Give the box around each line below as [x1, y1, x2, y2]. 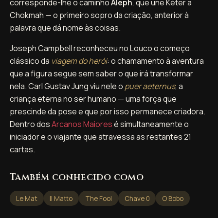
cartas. [10, 144, 35, 155]
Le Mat [16, 194, 37, 203]
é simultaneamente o [112, 118, 189, 129]
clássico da [10, 55, 51, 66]
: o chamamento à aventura [107, 55, 204, 66]
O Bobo [162, 194, 184, 203]
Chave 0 [124, 194, 150, 203]
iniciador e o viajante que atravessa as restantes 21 [10, 131, 191, 142]
